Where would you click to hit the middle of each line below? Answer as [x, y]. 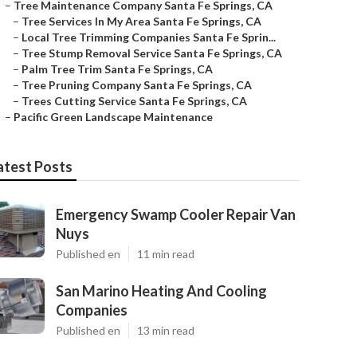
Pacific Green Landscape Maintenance [113, 117]
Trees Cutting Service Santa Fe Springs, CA [134, 101]
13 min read [166, 330]
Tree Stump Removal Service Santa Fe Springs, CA [152, 53]
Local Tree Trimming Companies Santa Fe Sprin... [149, 37]
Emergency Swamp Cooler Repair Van [176, 214]
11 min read [166, 254]
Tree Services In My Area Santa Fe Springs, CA [141, 21]
